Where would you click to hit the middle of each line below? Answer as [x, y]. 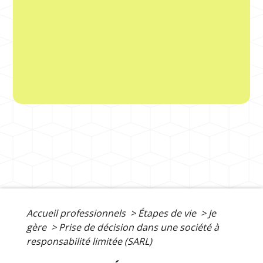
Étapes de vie [168, 213]
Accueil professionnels [77, 213]
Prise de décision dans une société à [139, 227]
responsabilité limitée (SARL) [89, 242]
